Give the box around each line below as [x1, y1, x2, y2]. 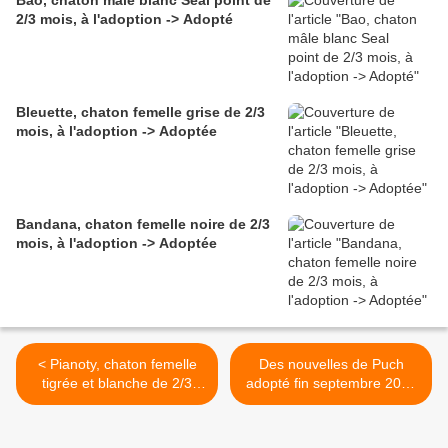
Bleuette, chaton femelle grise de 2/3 [16, 104, 265, 121]
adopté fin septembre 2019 [245, 375, 417, 392]
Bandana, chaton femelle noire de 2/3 [16, 216, 270, 233]
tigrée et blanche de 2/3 [42, 375, 192, 392]
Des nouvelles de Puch [258, 356, 404, 373]
